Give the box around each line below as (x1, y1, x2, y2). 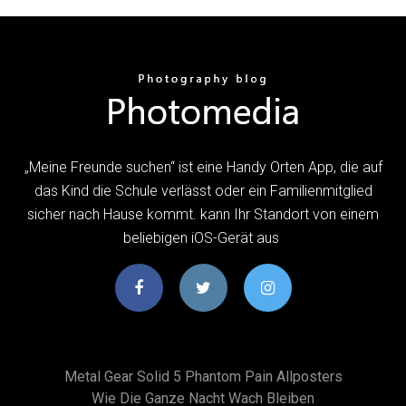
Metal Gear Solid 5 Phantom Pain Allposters (63, 367, 343, 385)
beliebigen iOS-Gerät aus (123, 228, 283, 246)
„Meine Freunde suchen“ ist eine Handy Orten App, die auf (24, 158, 382, 176)
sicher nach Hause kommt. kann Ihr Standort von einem (27, 205, 379, 223)
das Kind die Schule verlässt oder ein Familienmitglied (34, 181, 372, 199)
